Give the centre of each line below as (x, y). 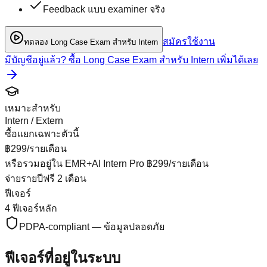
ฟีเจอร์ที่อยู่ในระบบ (63, 257)
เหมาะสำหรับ (33, 108)
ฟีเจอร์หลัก (34, 208)
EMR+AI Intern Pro (105, 163)
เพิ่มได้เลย (236, 60)
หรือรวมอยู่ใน (35, 163)
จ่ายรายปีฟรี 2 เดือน (46, 178)
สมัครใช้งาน (189, 41)
